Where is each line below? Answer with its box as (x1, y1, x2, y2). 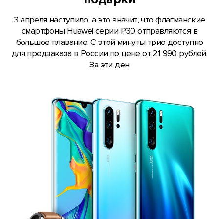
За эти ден (89, 60, 130, 70)
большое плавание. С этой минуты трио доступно (16, 37, 203, 48)
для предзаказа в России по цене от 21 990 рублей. (11, 48, 208, 59)
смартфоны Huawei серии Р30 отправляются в (21, 26, 198, 37)
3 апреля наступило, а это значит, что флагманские (14, 15, 205, 25)
